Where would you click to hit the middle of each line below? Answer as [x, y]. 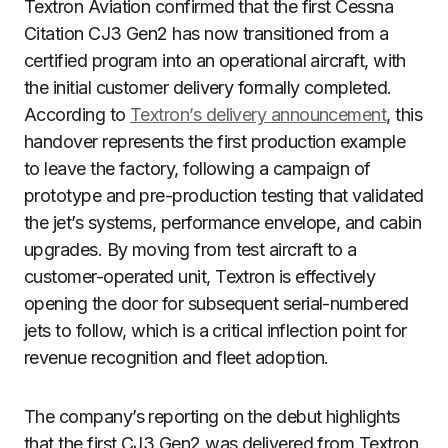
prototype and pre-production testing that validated [224, 195]
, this [404, 114]
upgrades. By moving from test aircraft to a [190, 249]
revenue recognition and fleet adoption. [176, 357]
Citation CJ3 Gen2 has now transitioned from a [206, 33]
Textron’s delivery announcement [258, 114]
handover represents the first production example [215, 141]
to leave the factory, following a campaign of [197, 168]
